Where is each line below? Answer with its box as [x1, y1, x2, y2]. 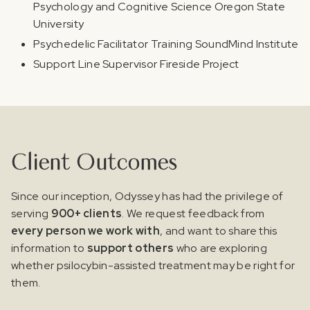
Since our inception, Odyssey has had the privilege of [11, 188, 283, 203]
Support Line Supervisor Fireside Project [33, 56, 239, 71]
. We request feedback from [122, 206, 265, 221]
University [33, 16, 84, 31]
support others [86, 240, 174, 255]
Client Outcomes [11, 152, 179, 174]
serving [11, 206, 51, 221]
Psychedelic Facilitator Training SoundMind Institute [33, 36, 299, 51]
